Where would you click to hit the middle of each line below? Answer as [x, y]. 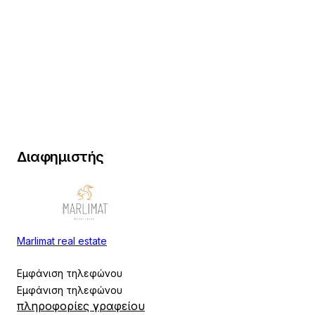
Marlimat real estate [62, 241]
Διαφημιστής [60, 157]
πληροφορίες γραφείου [81, 306]
